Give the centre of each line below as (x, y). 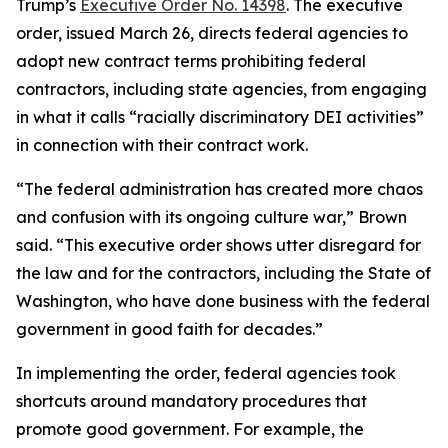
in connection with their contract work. (166, 145)
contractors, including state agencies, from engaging (221, 89)
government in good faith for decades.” (177, 329)
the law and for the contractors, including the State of (223, 273)
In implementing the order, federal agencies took (206, 373)
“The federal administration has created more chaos (219, 189)
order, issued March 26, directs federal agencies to (212, 33)
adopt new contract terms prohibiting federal (191, 61)
